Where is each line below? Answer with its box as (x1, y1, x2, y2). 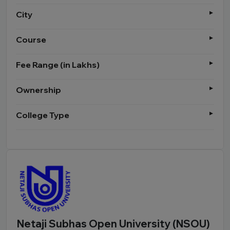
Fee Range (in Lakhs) (16, 60, 100, 70)
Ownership (16, 85, 61, 95)
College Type (16, 110, 69, 120)
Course (16, 34, 46, 45)
